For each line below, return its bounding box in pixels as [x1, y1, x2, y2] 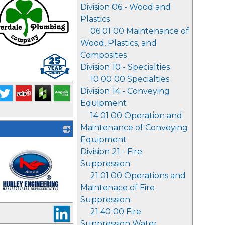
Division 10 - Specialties [80, 62, 170, 72]
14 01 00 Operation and [90, 110, 182, 120]
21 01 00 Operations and [90, 171, 186, 180]
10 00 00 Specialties [90, 74, 169, 84]
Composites [80, 50, 127, 60]
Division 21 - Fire [80, 147, 142, 156]
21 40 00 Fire [90, 207, 141, 216]
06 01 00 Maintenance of [90, 26, 189, 36]
